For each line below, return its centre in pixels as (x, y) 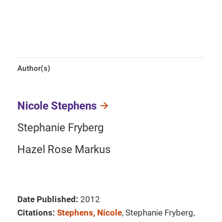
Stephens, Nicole (89, 213)
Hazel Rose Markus (64, 149)
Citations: (36, 213)
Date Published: (48, 199)
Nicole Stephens (57, 106)
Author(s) (34, 68)
